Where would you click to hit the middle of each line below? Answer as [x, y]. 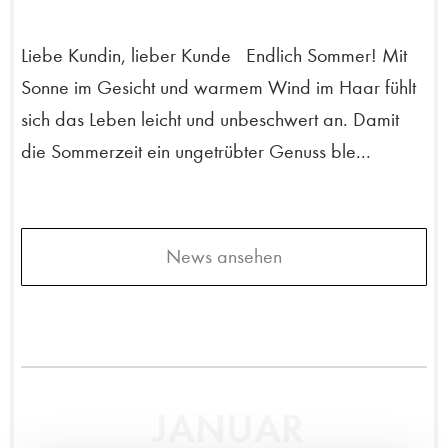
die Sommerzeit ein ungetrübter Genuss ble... [196, 151]
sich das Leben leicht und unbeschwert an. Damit [210, 119]
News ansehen [224, 256]
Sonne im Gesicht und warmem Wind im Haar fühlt [218, 87]
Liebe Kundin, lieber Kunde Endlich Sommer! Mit [214, 55]
